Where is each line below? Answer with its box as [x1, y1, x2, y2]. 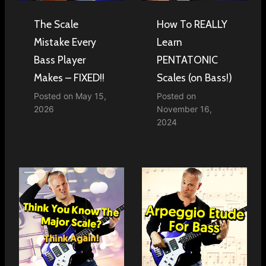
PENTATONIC [157, 53, 218, 66]
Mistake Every [34, 35, 96, 48]
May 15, [75, 90, 106, 101]
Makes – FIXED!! [34, 71, 104, 84]
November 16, [157, 103, 212, 114]
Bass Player [34, 53, 85, 66]
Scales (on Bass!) [157, 71, 232, 84]
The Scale [34, 17, 78, 30]
